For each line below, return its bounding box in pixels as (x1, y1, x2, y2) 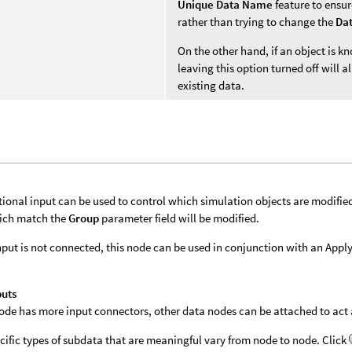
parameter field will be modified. (99, 210, 260, 225)
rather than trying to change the (178, 13, 336, 29)
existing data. (178, 77, 245, 93)
